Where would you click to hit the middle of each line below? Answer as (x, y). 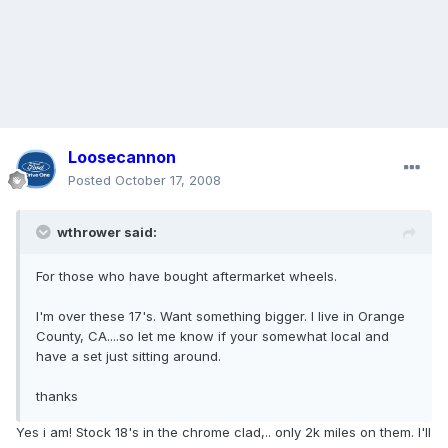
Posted (91, 180)
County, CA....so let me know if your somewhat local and (212, 336)
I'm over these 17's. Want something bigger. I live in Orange (220, 316)
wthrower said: (107, 232)
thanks (57, 396)
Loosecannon (122, 157)
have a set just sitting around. (128, 356)
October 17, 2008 (168, 180)
